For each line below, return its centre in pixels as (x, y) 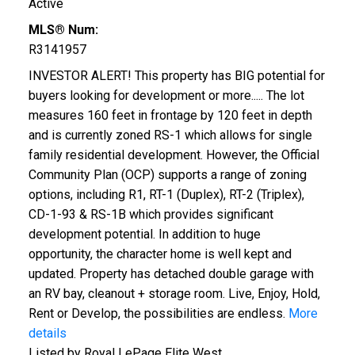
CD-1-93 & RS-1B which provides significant (151, 214)
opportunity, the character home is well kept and (160, 254)
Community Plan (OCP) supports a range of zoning (167, 174)
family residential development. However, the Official (174, 155)
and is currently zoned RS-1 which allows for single (170, 135)
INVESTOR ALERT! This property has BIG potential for (176, 75)
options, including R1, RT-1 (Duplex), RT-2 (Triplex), (166, 194)
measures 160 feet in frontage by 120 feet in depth (170, 115)
